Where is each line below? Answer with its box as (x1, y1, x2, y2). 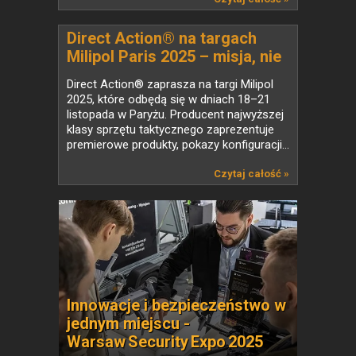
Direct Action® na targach (67, 29, 257, 48)
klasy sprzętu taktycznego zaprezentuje (67, 122, 274, 137)
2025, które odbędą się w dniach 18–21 (67, 92, 270, 106)
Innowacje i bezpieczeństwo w (67, 296, 286, 315)
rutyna (67, 65, 113, 84)
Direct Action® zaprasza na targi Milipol (67, 77, 273, 91)
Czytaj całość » (214, 168, 289, 180)
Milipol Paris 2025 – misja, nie (67, 47, 281, 66)
